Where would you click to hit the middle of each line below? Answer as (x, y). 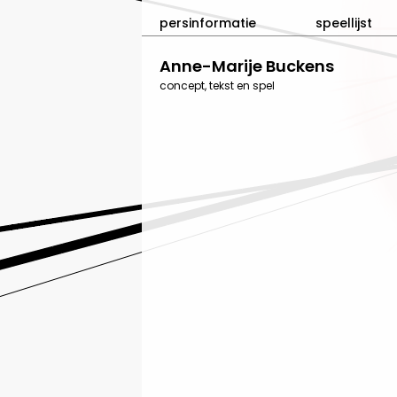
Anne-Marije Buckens (247, 66)
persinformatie (208, 23)
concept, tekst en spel (217, 86)
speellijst (343, 23)
